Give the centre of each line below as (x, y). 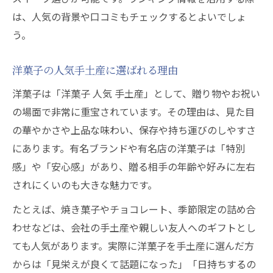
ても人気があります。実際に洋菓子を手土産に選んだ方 (133, 246)
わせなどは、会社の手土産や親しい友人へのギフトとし (134, 227)
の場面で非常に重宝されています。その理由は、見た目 (133, 112)
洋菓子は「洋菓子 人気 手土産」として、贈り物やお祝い (136, 93)
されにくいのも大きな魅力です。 (85, 185)
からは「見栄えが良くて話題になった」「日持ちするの (134, 264)
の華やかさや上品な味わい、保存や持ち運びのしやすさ (134, 130)
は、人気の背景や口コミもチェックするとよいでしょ (129, 16)
